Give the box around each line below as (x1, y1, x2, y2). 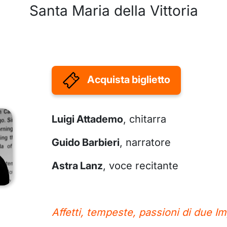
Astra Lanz (51, 160, 103, 172)
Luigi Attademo (51, 113, 123, 126)
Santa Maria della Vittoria (29, 2, 198, 20)
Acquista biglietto (87, 73, 170, 86)
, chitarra (123, 113, 166, 126)
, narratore (119, 136, 171, 149)
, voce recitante (102, 160, 178, 172)
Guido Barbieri (51, 136, 120, 149)
